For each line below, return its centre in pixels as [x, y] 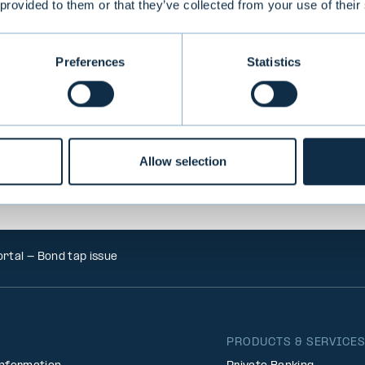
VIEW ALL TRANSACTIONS [198, 59]
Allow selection [182, 161]
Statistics [274, 61]
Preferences [90, 61]
